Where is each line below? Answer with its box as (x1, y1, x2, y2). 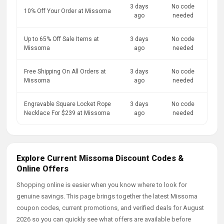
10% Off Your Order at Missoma (24, 7, 111, 14)
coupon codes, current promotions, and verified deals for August (16, 204, 204, 211)
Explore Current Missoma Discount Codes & (16, 153, 183, 163)
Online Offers (16, 164, 68, 173)
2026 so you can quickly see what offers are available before (16, 215, 191, 223)
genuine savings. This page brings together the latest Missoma (16, 192, 197, 200)
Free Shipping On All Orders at (24, 68, 106, 75)
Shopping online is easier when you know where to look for (16, 181, 187, 188)
